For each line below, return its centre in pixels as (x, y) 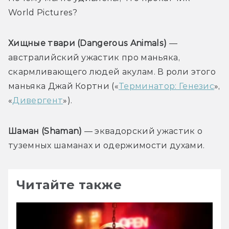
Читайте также (69, 185)
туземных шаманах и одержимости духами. (108, 145)
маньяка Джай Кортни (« (64, 86)
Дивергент (38, 100)
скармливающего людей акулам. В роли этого (112, 72)
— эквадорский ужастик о (143, 131)
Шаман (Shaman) (46, 131)
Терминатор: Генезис (167, 86)
